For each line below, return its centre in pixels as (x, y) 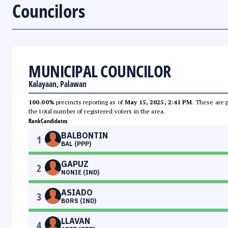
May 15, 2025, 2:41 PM (159, 102)
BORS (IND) (79, 201)
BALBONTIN (84, 136)
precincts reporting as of (90, 102)
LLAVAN (76, 221)
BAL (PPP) (76, 144)
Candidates (54, 121)
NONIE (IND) (80, 173)
